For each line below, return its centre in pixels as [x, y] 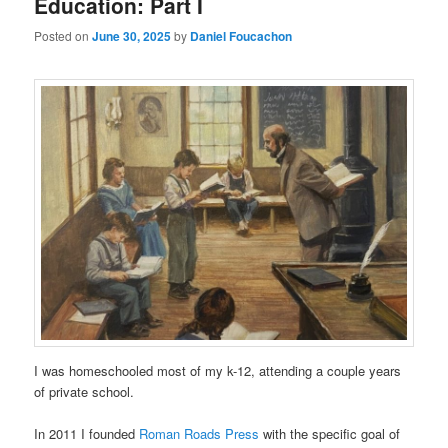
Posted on [63, 36]
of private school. [84, 392]
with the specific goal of [330, 434]
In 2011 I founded [87, 434]
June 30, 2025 [132, 36]
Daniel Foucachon [241, 36]
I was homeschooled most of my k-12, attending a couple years [218, 371]
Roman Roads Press [199, 434]
